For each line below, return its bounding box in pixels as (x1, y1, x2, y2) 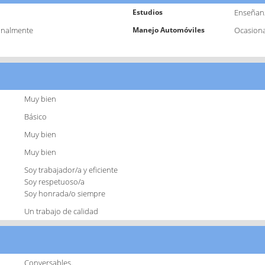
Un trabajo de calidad (24, 206, 99, 217)
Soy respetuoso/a (24, 176, 85, 188)
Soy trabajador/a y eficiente (24, 164, 118, 176)
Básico (24, 111, 47, 122)
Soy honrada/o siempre (24, 188, 106, 199)
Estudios (132, 7, 163, 17)
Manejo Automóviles (132, 24, 205, 35)
